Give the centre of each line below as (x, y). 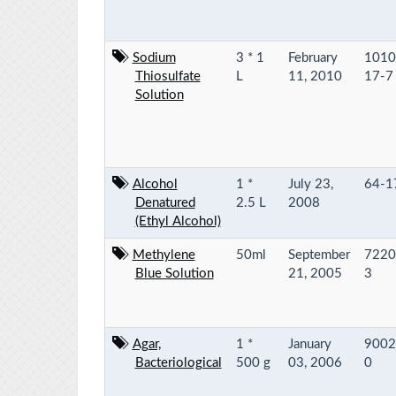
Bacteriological (178, 362)
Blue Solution (174, 273)
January (310, 344)
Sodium (154, 57)
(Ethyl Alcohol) (178, 221)
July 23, (311, 184)
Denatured (165, 202)
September (319, 255)
